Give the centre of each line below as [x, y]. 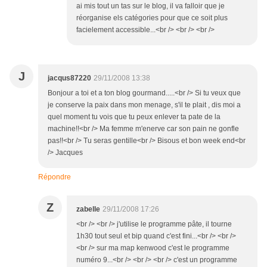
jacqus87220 [69, 78]
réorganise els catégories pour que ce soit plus [152, 18]
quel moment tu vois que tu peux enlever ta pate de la [134, 117]
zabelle [88, 209]
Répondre [55, 177]
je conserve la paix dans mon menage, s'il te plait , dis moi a [144, 105]
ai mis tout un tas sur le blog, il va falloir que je [150, 6]
